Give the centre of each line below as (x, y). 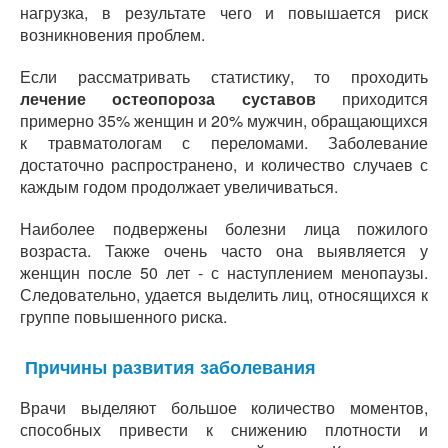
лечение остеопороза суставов (168, 98)
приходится (372, 98)
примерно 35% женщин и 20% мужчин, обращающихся (224, 120)
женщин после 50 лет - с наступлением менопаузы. (224, 272)
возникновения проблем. (112, 34)
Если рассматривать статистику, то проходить (224, 76)
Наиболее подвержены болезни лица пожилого (224, 228)
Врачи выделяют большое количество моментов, (224, 407)
